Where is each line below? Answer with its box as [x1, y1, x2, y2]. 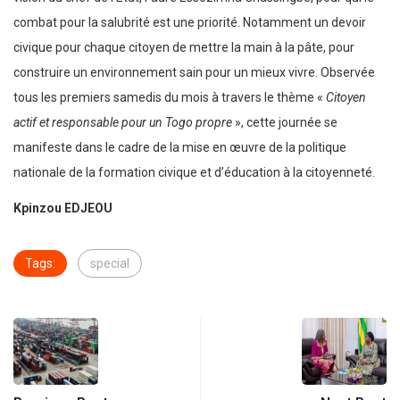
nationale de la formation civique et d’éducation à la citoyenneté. [13, 165, 375, 180]
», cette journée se [235, 115, 337, 130]
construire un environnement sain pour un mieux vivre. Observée [13, 65, 375, 80]
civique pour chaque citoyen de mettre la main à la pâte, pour [13, 40, 354, 55]
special [90, 256, 129, 271]
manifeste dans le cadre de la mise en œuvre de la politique [13, 140, 346, 155]
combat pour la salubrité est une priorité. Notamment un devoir [13, 15, 366, 30]
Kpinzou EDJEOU [13, 201, 112, 216]
